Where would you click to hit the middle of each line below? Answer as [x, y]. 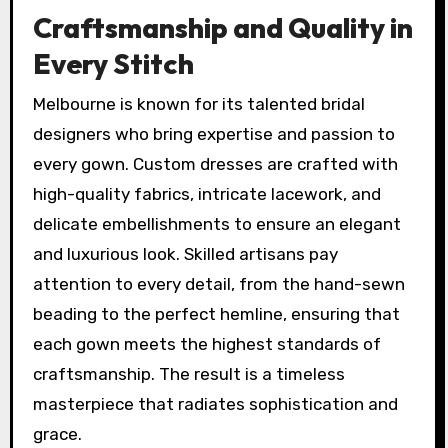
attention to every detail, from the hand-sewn [218, 283]
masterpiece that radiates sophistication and [215, 403]
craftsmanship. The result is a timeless [188, 373]
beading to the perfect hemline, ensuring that [216, 313]
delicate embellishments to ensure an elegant [216, 223]
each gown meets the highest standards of [206, 343]
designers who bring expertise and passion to [213, 133]
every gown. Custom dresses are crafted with [215, 163]
